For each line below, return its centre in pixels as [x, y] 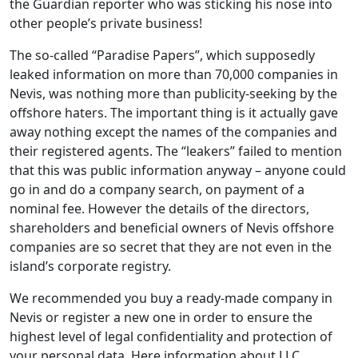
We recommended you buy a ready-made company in [171, 298]
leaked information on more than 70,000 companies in [174, 75]
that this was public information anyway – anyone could [178, 171]
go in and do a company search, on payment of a [157, 190]
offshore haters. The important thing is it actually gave [174, 113]
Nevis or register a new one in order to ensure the [161, 318]
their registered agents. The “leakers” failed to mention [176, 151]
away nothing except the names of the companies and [173, 132]
